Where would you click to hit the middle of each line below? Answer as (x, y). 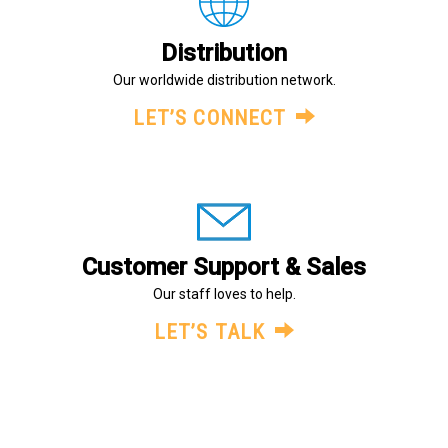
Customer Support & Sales (224, 267)
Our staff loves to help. (224, 294)
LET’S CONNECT (209, 118)
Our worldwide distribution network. (224, 80)
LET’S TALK (209, 332)
